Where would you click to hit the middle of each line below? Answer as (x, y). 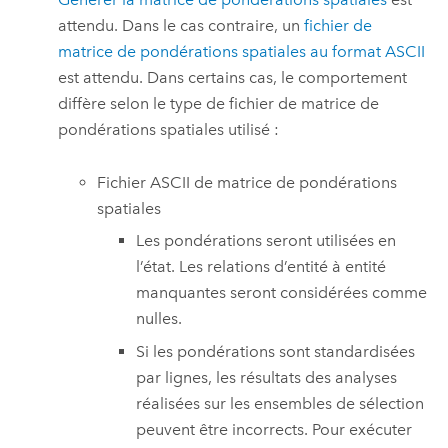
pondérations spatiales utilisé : (169, 130)
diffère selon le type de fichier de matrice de (219, 104)
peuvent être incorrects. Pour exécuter (273, 429)
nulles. (158, 319)
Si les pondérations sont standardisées (275, 351)
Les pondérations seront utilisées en (265, 241)
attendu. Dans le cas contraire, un (181, 26)
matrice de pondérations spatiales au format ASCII (242, 52)
